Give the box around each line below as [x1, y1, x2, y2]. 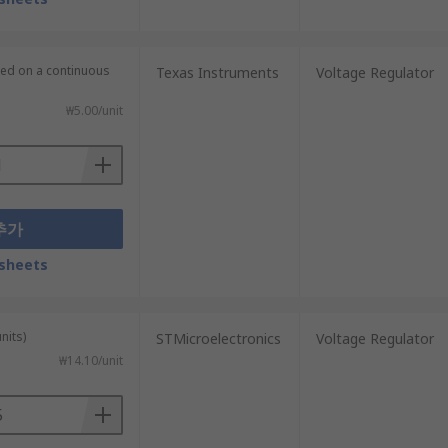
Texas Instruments [155, 63, 279, 82]
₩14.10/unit [58, 352, 123, 369]
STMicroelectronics [155, 329, 281, 348]
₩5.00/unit [65, 102, 123, 119]
